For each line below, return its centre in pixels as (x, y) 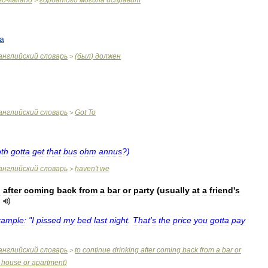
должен (108, 56)
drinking (126, 250)
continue (97, 250)
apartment (48, 263)
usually (175, 190)
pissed (49, 220)
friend (221, 190)
